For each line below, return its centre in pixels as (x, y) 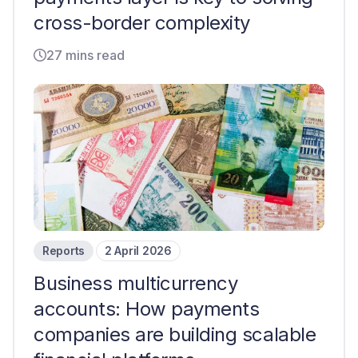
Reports (64, 251)
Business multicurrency (136, 283)
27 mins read (86, 55)
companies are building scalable (175, 334)
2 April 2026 (138, 251)
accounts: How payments (147, 309)
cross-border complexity (142, 23)
